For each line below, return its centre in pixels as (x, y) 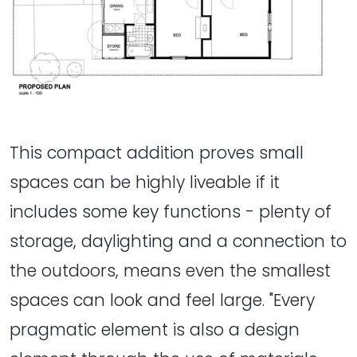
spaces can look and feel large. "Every (162, 300)
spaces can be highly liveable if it (145, 182)
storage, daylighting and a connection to (178, 241)
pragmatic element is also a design (155, 329)
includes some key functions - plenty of (171, 211)
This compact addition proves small (157, 152)
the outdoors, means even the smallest (170, 270)
